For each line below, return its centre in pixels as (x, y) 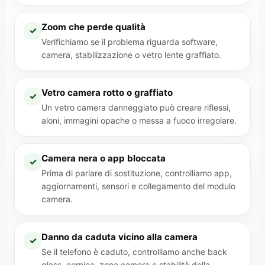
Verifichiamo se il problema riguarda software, (130, 42)
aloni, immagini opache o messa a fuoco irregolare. (139, 120)
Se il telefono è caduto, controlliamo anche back (134, 252)
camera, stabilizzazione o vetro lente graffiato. (131, 55)
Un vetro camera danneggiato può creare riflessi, (136, 107)
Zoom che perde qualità (93, 27)
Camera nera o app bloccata (104, 158)
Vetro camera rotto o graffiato (107, 93)
